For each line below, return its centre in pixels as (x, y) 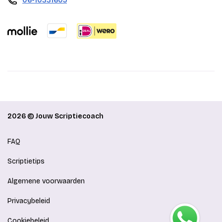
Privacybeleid (29, 201)
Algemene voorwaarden (46, 181)
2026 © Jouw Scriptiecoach (55, 116)
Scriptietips (26, 161)
